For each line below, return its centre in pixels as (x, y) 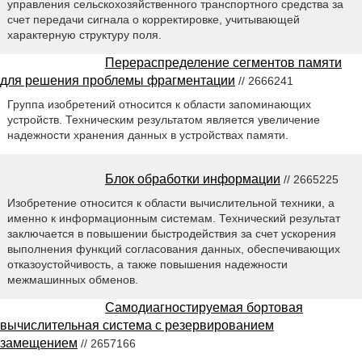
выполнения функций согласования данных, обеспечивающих (173, 249)
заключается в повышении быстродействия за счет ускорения (171, 234)
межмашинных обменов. (72, 280)
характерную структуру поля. (84, 35)
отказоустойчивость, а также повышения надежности (147, 265)
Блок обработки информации (193, 179)
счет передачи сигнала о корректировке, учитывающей (153, 20)
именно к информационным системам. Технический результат (173, 219)
